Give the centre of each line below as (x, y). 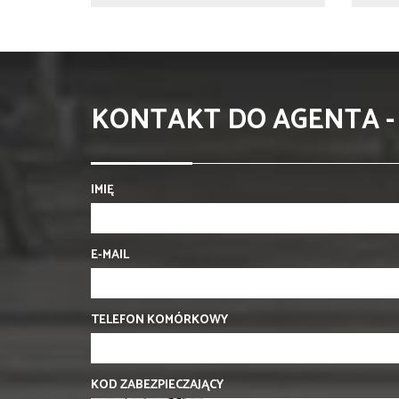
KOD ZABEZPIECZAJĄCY (157, 385)
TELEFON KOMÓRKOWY (159, 320)
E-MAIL (110, 255)
